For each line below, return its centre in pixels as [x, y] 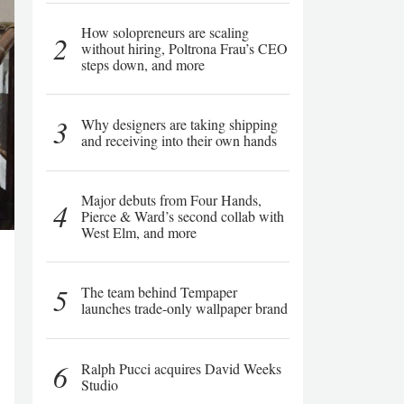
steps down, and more [143, 64]
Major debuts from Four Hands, [171, 200]
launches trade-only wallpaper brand [184, 308]
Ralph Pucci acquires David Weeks [181, 368]
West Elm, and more [139, 232]
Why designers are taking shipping [179, 124]
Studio [100, 385]
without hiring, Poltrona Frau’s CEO [184, 48]
